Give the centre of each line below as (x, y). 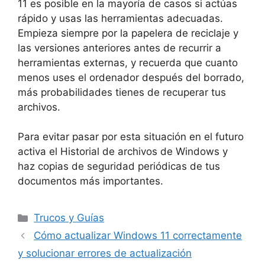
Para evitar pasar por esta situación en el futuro (131, 137)
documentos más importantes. (91, 181)
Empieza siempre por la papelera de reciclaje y (128, 33)
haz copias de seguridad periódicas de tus (119, 167)
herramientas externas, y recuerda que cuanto (128, 62)
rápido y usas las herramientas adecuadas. (120, 18)
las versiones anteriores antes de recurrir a (119, 48)
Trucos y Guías (69, 218)
